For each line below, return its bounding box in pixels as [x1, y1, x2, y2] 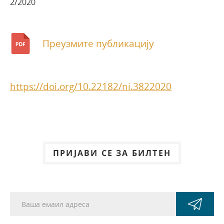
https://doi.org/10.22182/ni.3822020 [10, 80, 171, 93]
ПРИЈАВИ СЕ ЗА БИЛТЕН [53, 147, 171, 159]
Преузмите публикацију [42, 36, 154, 50]
